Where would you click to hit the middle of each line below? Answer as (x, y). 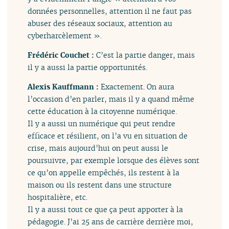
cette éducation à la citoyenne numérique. (102, 111)
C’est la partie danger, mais (146, 55)
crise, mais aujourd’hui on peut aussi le (98, 148)
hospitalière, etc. (58, 197)
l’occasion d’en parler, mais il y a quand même (111, 99)
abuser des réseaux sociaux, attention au (100, 23)
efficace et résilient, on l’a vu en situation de (108, 136)
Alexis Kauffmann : (64, 87)
